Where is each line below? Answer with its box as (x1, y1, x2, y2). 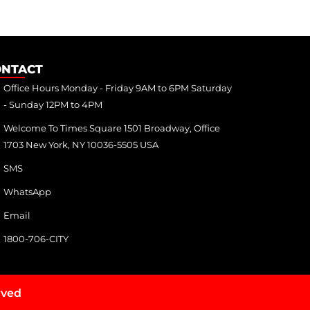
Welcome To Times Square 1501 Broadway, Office (3, 122, 220, 134)
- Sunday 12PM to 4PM (3, 99, 102, 111)
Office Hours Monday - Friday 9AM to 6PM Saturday (3, 82, 232, 94)
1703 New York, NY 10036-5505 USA (3, 139, 158, 151)
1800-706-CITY (3, 233, 69, 245)
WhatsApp (3, 186, 51, 198)
